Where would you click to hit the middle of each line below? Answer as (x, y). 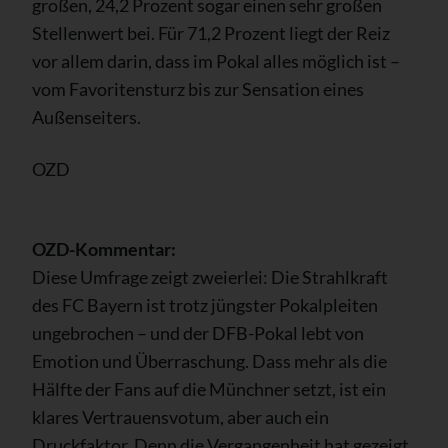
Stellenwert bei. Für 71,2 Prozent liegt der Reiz (211, 32)
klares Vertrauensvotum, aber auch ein (180, 416)
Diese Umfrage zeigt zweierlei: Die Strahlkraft (210, 276)
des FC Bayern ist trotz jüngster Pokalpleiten (205, 304)
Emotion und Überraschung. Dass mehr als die (209, 360)
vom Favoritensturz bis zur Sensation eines (198, 88)
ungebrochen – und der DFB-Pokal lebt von (198, 332)
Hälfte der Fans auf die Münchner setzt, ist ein (209, 388)
